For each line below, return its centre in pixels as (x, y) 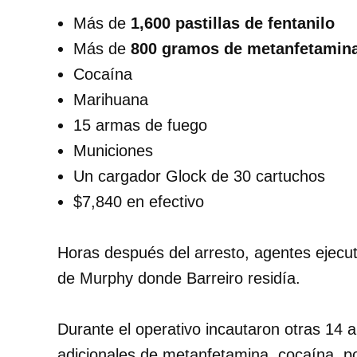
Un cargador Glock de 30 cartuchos (199, 176)
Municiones (113, 150)
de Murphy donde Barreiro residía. (179, 278)
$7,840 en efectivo (139, 201)
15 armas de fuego (140, 125)
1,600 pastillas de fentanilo (233, 23)
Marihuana (111, 99)
